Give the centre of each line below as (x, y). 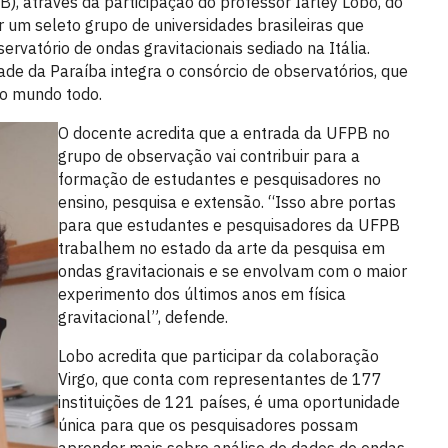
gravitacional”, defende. (144, 317)
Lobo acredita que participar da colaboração (218, 356)
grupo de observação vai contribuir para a (208, 156)
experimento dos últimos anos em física (201, 294)
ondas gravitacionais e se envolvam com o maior (232, 271)
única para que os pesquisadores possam (207, 425)
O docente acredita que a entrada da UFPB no (223, 133)
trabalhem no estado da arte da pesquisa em (221, 248)
